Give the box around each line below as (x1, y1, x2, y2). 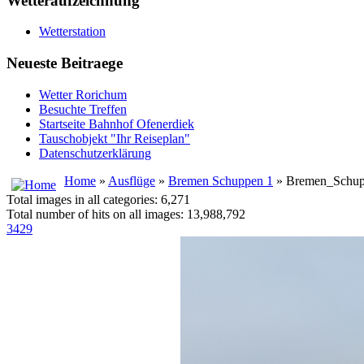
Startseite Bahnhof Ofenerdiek (39, 116, 194, 131)
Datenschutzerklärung (39, 145, 151, 160)
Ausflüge (108, 173, 155, 188)
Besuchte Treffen (39, 102, 127, 116)
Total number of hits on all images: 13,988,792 (6, 206, 245, 221)
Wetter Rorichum (39, 87, 127, 102)
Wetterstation (39, 24, 106, 39)
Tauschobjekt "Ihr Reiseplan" (39, 131, 190, 145)
